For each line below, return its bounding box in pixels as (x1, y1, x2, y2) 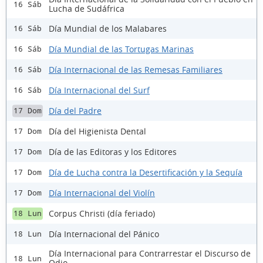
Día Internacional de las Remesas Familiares (49, 63, 222, 75)
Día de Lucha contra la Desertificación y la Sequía (49, 166, 242, 178)
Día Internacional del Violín (49, 187, 155, 198)
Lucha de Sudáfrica (49, 3, 124, 15)
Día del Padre (49, 104, 102, 116)
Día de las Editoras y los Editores (49, 146, 177, 157)
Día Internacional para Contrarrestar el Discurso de (49, 248, 251, 259)
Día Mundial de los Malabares (49, 22, 167, 34)
